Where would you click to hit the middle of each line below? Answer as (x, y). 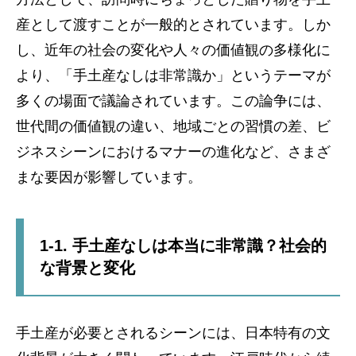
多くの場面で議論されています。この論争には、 (173, 101)
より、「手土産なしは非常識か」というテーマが (173, 75)
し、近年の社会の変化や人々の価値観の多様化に (173, 50)
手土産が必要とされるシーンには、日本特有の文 (173, 333)
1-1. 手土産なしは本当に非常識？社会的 (183, 246)
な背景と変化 (87, 268)
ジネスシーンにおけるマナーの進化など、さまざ (173, 152)
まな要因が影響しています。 (109, 177)
